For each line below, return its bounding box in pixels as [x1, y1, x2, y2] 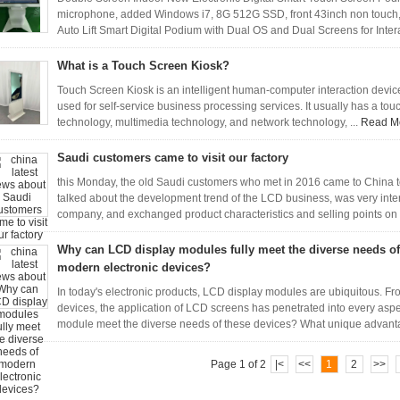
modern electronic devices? [57, 261, 211, 274]
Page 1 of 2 [210, 358, 266, 371]
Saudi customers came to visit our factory [57, 151, 288, 164]
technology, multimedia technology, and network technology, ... [57, 116, 361, 129]
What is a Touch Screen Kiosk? [57, 59, 229, 72]
